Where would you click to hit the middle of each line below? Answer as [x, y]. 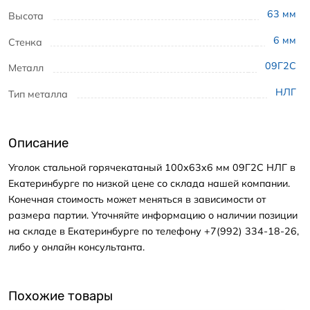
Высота [26, 16]
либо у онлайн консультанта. [76, 247]
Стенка [25, 42]
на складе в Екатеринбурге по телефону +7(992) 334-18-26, [154, 231]
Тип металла [38, 94]
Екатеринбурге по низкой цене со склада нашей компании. [149, 183]
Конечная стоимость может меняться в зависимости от [137, 199]
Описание [38, 144]
